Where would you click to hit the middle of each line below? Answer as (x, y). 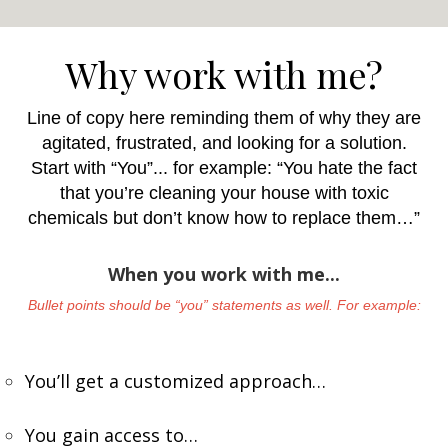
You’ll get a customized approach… (175, 380)
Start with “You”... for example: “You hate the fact (224, 167)
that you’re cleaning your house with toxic (224, 192)
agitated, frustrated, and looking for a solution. (224, 142)
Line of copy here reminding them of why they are (224, 117)
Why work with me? (224, 73)
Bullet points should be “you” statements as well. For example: (224, 304)
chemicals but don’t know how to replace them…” (224, 217)
